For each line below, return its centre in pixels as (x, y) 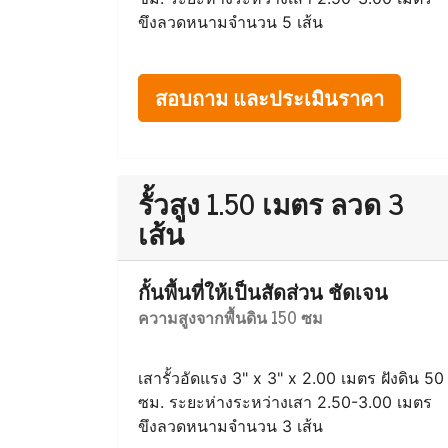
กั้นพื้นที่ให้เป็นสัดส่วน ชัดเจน (263, 291)
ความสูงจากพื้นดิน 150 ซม (230, 317)
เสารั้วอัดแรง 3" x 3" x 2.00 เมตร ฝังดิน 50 (291, 378)
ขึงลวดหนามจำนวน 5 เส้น (230, 22)
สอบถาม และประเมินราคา (269, 97)
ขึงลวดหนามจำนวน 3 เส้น (230, 426)
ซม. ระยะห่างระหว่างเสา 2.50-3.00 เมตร (285, 402)
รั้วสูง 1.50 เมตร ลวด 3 (271, 203)
